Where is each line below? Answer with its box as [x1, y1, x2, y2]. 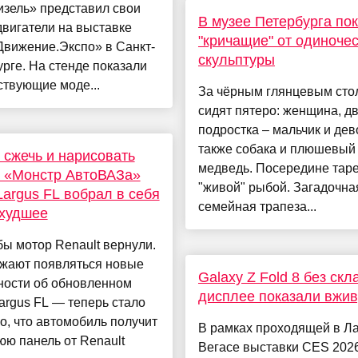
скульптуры [197, 52, 275, 69]
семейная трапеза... [197, 200, 316, 214]
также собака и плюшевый [197, 142, 356, 157]
